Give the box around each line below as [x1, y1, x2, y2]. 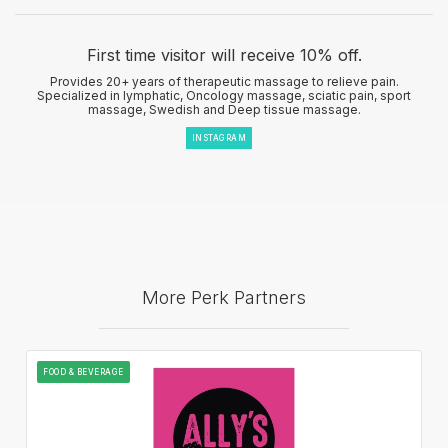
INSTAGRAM [191, 132, 247, 143]
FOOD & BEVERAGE [43, 366, 124, 377]
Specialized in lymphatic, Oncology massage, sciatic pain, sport [37, 87, 411, 103]
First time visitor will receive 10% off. [86, 44, 362, 65]
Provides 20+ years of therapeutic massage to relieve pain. [49, 73, 399, 89]
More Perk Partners [142, 286, 306, 308]
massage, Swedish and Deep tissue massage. [87, 101, 361, 117]
